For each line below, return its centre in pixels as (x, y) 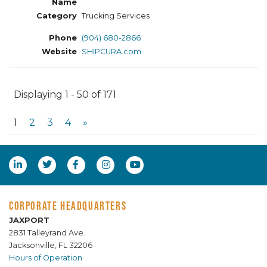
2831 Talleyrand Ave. (47, 232)
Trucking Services (116, 15)
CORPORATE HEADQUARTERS (68, 205)
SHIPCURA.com (111, 51)
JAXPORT (29, 220)
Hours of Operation (46, 257)
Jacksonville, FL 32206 (51, 245)
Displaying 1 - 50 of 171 (65, 95)
